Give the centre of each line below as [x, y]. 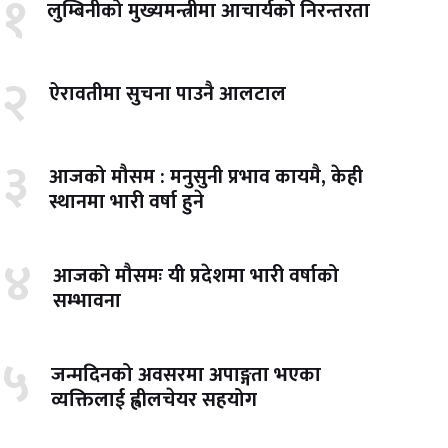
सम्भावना [86, 301]
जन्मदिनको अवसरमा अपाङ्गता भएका [185, 375]
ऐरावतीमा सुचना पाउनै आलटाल [167, 94]
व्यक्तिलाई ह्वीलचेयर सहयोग [153, 400]
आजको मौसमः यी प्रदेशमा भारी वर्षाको [195, 276]
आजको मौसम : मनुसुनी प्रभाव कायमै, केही [205, 177]
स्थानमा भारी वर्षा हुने [126, 202]
